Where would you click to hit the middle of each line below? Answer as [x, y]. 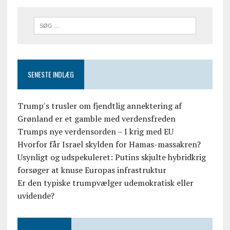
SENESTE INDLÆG [51, 74]
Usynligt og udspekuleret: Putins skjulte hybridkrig [111, 157]
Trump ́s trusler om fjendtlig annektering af [99, 106]
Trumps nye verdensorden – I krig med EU [95, 132]
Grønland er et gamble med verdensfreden [96, 119]
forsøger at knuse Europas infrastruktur [92, 170]
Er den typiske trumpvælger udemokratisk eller [105, 183]
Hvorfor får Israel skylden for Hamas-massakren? [109, 145]
